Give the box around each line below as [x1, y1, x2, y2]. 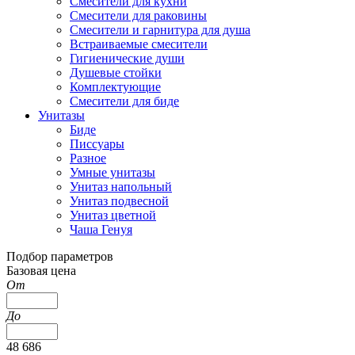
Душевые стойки [70, 66, 162, 79]
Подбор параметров [6, 250, 113, 263]
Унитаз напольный [70, 180, 172, 193]
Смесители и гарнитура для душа [70, 23, 250, 36]
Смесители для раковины [70, 9, 207, 22]
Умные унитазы [70, 166, 155, 179]
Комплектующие [70, 80, 161, 94]
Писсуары [70, 137, 124, 151]
